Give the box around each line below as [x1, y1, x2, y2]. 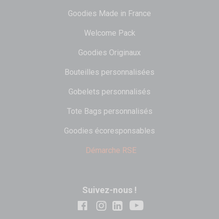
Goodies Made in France [68, 9, 151, 19]
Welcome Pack [84, 28, 135, 38]
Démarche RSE [85, 146, 136, 155]
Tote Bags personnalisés [66, 107, 153, 116]
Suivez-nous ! [82, 185, 137, 196]
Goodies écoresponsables [64, 126, 155, 136]
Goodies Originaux [78, 48, 141, 58]
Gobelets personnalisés [68, 87, 151, 97]
